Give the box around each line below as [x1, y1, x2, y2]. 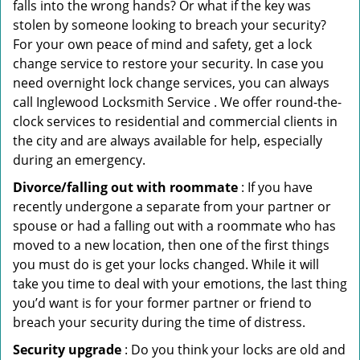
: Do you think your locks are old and [121, 341, 346, 358]
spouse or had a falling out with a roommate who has [13, 217, 336, 235]
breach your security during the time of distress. [13, 313, 305, 331]
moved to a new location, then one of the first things [13, 236, 329, 254]
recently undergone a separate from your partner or [13, 198, 331, 215]
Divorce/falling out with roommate [13, 178, 238, 196]
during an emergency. [13, 151, 145, 169]
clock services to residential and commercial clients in [13, 112, 337, 130]
